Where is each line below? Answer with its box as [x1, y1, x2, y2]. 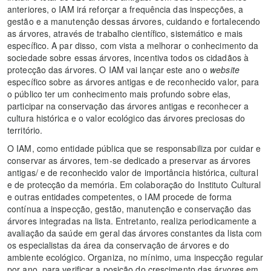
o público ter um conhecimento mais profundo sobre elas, [7, 88, 231, 100]
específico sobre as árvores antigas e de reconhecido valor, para [7, 76, 260, 88]
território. [7, 124, 43, 137]
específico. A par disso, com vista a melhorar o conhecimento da [7, 39, 259, 52]
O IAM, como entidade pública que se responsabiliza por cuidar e [7, 142, 261, 155]
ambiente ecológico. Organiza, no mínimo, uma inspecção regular [7, 251, 264, 264]
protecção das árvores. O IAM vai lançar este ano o [7, 64, 211, 76]
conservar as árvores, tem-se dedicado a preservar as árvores [7, 154, 251, 167]
